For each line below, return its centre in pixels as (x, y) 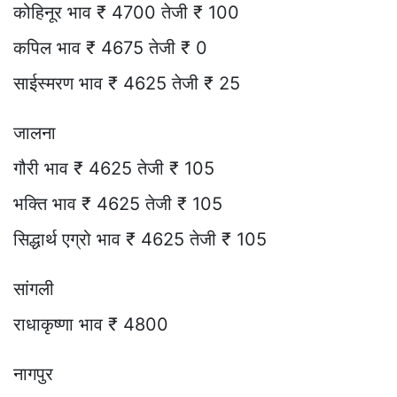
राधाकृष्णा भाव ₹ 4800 (91, 324)
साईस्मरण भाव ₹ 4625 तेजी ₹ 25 (127, 83)
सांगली (34, 288)
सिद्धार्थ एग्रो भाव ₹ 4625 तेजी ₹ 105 (140, 239)
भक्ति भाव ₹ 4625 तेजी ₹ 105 (118, 203)
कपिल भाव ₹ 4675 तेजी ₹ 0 (110, 47)
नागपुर (33, 374)
